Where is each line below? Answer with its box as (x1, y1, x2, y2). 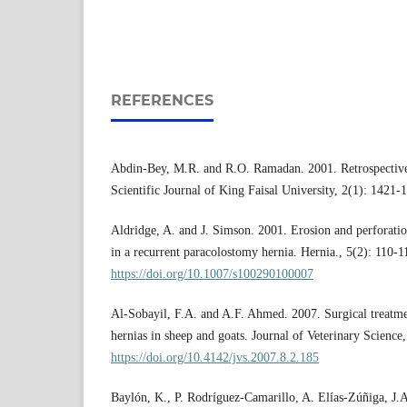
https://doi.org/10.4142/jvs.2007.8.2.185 (111, 351, 319, 365)
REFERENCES (111, 92, 213, 110)
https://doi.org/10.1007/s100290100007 (111, 267, 313, 282)
